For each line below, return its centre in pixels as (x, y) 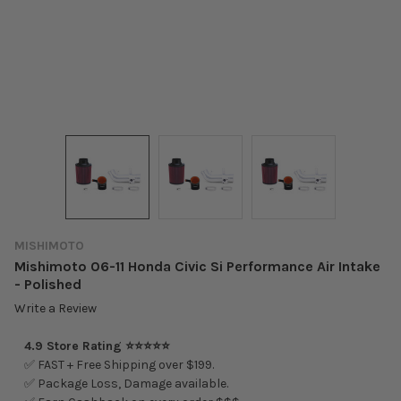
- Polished (48, 284)
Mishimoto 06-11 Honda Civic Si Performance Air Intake (197, 266)
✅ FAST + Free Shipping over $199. (119, 365)
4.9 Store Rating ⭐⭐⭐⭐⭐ (97, 346)
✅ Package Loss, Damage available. (126, 384)
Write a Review (55, 309)
